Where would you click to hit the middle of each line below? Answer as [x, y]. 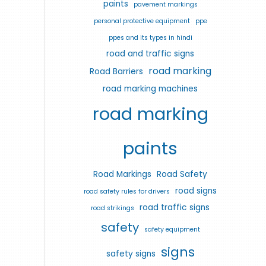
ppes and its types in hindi [150, 37]
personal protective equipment [142, 21]
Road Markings [122, 174]
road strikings [113, 208]
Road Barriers [116, 71]
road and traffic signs [150, 53]
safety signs [131, 254]
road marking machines [150, 88]
